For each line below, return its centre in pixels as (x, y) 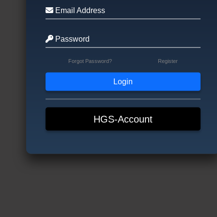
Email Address (79, 10)
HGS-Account (123, 119)
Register (168, 61)
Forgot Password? (90, 61)
